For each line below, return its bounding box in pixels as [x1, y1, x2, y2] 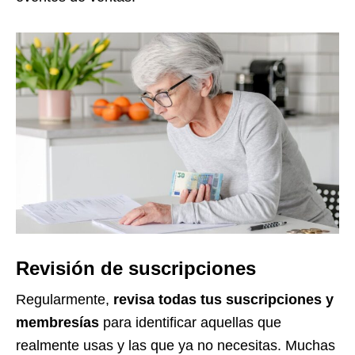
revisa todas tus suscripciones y [109, 292, 334, 308]
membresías [16, 315, 99, 331]
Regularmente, [16, 292, 109, 308]
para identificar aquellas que [99, 315, 281, 331]
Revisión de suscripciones [16, 258, 256, 280]
